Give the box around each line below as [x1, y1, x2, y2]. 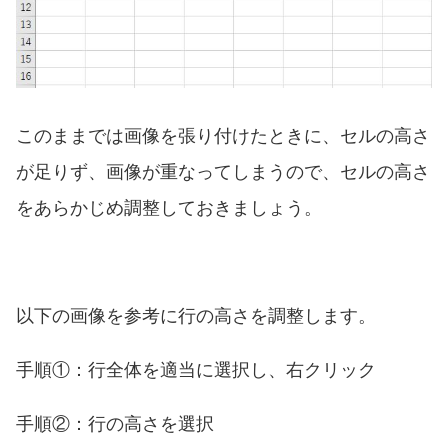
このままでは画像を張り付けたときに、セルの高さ [16, 120, 430, 147]
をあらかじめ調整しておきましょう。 [16, 192, 322, 219]
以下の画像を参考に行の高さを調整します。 [16, 300, 376, 327]
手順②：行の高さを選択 [16, 408, 214, 435]
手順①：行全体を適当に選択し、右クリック [16, 354, 376, 381]
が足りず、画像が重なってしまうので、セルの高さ [16, 156, 430, 183]
